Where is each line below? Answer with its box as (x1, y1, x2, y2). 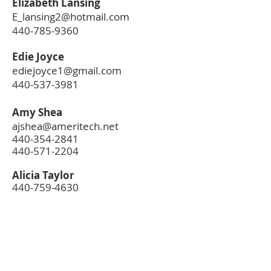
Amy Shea (12, 105, 62, 119)
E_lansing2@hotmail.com (12, 10, 129, 24)
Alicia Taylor (12, 168, 74, 182)
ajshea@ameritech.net (12, 119, 119, 133)
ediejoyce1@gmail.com (12, 64, 122, 77)
